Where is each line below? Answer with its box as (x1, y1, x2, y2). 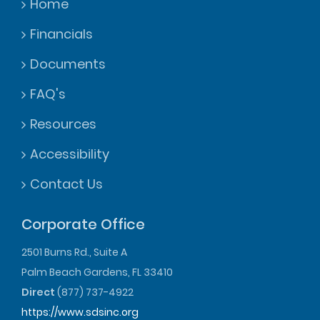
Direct (21, 285, 55, 300)
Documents (30, 55, 106, 74)
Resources (30, 115, 96, 134)
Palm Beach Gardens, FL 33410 (21, 265, 173, 280)
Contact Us (30, 175, 103, 194)
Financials (30, 25, 93, 44)
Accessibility (30, 145, 109, 164)
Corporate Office (21, 214, 145, 235)
